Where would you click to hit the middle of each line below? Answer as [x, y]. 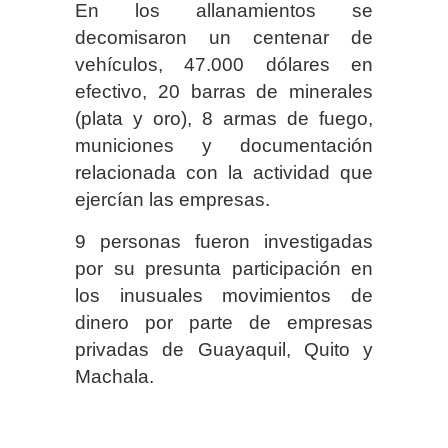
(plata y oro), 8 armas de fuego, [224, 118]
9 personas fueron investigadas [224, 241]
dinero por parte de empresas [224, 322]
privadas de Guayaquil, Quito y [224, 349]
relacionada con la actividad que [224, 172]
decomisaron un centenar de [224, 37]
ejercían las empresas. [172, 199]
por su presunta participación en [224, 268]
